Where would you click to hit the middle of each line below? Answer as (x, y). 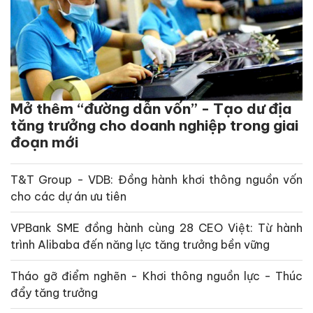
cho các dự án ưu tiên (68, 196)
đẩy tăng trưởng (54, 292)
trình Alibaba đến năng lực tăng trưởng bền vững (140, 244)
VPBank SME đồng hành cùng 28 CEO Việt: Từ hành (156, 227)
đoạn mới (44, 142)
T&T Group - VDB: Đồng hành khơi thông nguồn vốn (156, 179)
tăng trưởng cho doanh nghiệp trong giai (154, 125)
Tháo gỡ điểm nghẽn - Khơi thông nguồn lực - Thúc (156, 276)
